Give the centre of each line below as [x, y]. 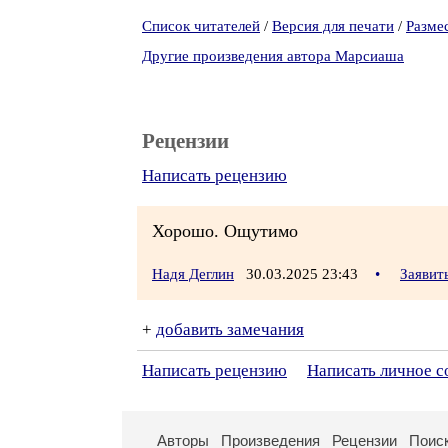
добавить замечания [230, 329]
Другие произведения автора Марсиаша [273, 56]
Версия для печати [333, 26]
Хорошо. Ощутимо [225, 231]
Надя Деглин [193, 274]
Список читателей [201, 26]
